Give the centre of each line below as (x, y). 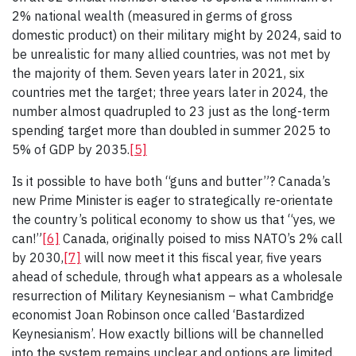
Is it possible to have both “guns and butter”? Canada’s (171, 182)
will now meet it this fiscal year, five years (201, 258)
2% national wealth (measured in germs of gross (152, 16)
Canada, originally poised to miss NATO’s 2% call (201, 239)
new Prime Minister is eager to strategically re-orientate (172, 201)
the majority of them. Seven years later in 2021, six (158, 74)
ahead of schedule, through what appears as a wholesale (177, 277)
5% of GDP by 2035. (71, 150)
